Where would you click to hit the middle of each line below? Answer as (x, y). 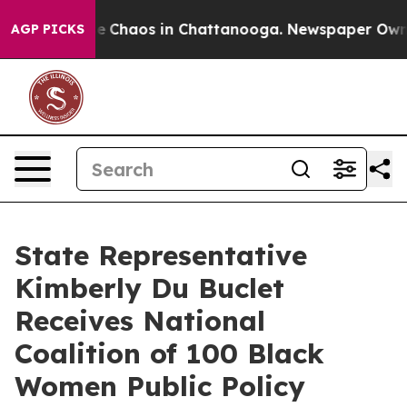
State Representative (161, 255)
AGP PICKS (48, 29)
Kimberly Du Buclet (149, 288)
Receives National (140, 321)
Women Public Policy (160, 386)
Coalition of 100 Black (169, 353)
